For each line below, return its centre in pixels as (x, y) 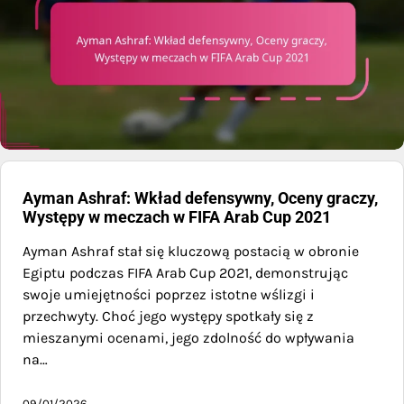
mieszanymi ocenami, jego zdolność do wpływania (188, 337)
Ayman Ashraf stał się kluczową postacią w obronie (191, 251)
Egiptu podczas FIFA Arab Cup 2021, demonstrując (185, 272)
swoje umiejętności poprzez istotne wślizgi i (169, 294)
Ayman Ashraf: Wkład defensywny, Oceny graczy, (200, 197)
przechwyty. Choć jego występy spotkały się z (168, 316)
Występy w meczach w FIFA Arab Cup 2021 (177, 216)
